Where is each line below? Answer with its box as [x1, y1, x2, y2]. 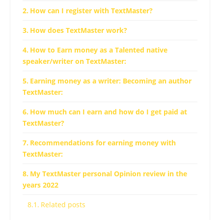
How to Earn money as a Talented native [29, 45, 167, 55]
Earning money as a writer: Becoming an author [29, 76, 192, 85]
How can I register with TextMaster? [29, 6, 153, 15]
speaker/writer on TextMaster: [23, 56, 126, 66]
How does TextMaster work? [29, 26, 127, 35]
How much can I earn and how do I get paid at [29, 107, 187, 116]
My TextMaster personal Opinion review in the [29, 169, 187, 178]
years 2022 [23, 180, 58, 190]
